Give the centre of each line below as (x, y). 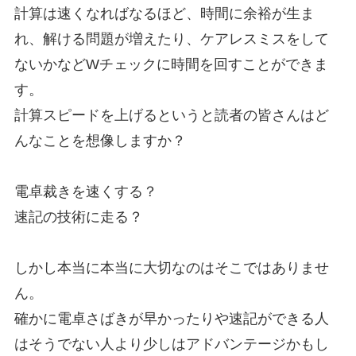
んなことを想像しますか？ (100, 141)
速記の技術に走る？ (78, 217)
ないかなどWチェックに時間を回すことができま (171, 65)
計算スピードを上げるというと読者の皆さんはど (171, 116)
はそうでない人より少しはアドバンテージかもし (171, 344)
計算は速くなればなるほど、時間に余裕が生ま (164, 14)
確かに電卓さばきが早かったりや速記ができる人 (171, 319)
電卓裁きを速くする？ (85, 192)
